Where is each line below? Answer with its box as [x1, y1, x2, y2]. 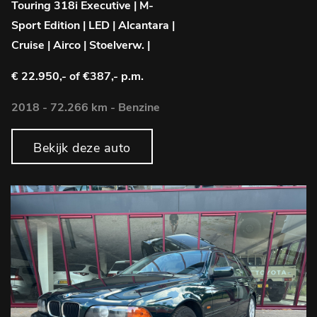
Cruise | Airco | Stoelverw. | [11, 37, 150, 53]
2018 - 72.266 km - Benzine [11, 99, 160, 115]
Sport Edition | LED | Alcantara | [11, 17, 175, 33]
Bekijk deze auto [33, 139, 131, 156]
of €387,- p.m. [69, 68, 144, 84]
